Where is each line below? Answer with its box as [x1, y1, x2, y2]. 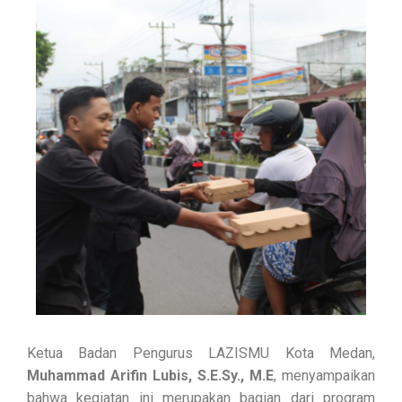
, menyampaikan [274, 366, 375, 384]
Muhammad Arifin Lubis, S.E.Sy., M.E [27, 366, 274, 384]
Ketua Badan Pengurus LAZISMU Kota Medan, [27, 344, 375, 362]
